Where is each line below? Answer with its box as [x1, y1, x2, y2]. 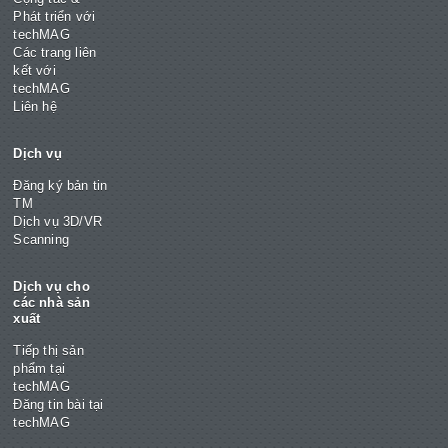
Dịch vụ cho [13, 278, 90, 294]
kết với [13, 63, 56, 78]
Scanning [13, 231, 69, 247]
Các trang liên [13, 45, 97, 60]
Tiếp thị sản [13, 343, 84, 358]
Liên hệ [13, 98, 57, 114]
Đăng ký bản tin [13, 177, 108, 193]
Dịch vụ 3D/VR [13, 213, 102, 229]
